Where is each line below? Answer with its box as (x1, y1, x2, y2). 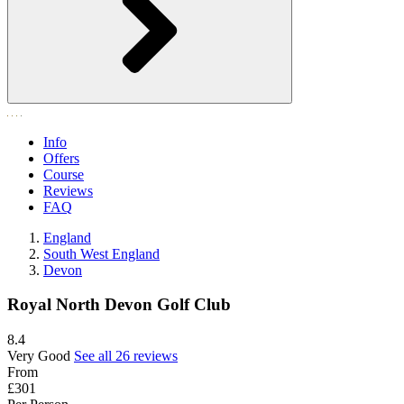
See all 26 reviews (74, 348, 178, 364)
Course (43, 166, 84, 182)
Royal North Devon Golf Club (7, 295, 231, 315)
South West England (43, 245, 160, 262)
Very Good (7, 348, 70, 364)
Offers (43, 150, 79, 166)
